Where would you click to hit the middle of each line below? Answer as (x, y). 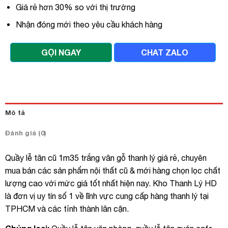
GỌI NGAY (61, 52)
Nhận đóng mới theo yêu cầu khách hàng (89, 25)
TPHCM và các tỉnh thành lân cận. (67, 208)
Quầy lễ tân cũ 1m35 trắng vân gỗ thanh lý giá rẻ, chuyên (106, 158)
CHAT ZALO (165, 52)
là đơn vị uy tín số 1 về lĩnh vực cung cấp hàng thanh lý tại (107, 196)
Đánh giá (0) (26, 133)
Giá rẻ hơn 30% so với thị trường (75, 7)
